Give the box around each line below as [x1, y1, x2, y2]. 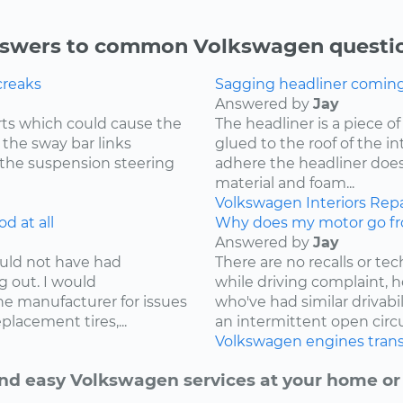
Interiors [306, 194, 366, 212]
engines [306, 333, 364, 351]
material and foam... [215, 175, 354, 193]
